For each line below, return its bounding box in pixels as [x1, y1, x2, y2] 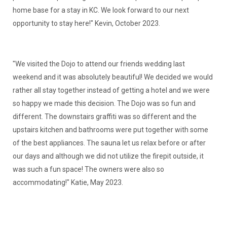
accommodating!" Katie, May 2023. [12, 178, 123, 187]
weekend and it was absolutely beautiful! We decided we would [12, 73, 213, 82]
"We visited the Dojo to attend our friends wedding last [12, 60, 185, 68]
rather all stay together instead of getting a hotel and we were [12, 86, 210, 95]
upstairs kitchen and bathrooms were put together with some [12, 126, 208, 134]
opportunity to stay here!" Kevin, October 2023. [12, 19, 160, 28]
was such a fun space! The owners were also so [12, 165, 164, 174]
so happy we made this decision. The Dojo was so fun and [12, 99, 196, 108]
